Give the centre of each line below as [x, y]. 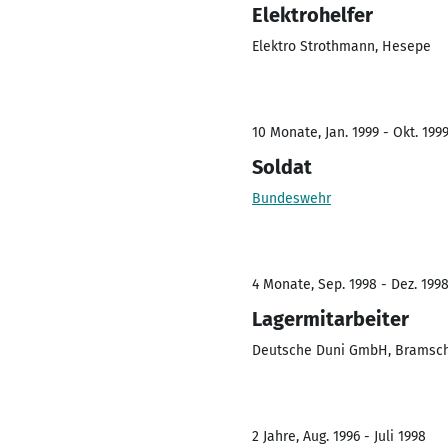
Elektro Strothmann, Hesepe [341, 46]
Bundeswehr [291, 198]
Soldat [282, 167]
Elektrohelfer [312, 15]
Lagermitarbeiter [330, 319]
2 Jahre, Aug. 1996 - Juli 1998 [339, 436]
